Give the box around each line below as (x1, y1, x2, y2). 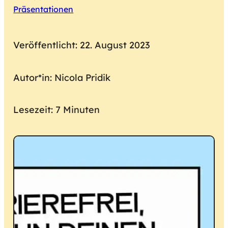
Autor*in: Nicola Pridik (13, 71, 111, 83)
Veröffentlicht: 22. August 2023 (13, 39, 151, 51)
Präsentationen (13, 4, 74, 15)
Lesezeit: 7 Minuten (13, 104, 100, 116)
